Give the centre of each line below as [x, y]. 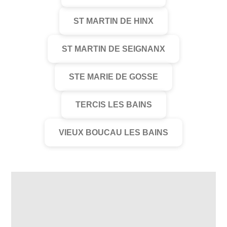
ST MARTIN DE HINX [113, 21]
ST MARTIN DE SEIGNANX [113, 49]
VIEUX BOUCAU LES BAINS [113, 133]
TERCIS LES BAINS [113, 105]
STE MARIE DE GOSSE [113, 77]
